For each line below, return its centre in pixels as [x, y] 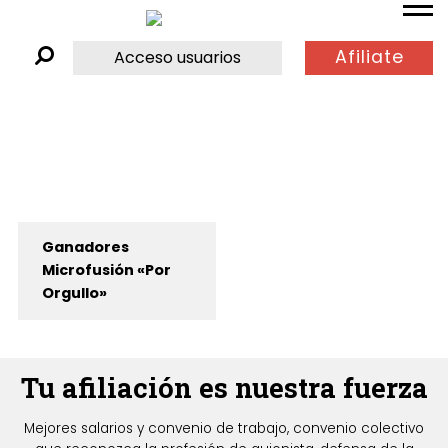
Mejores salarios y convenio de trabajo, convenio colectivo [224, 428]
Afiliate [369, 57]
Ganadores [85, 247]
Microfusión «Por [106, 270]
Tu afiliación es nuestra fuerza [224, 387]
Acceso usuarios [178, 57]
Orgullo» [74, 293]
